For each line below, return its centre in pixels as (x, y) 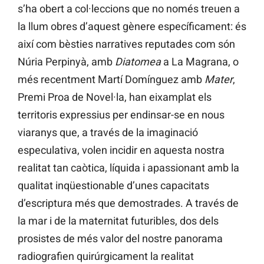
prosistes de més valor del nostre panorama (120, 239)
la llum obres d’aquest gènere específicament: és (132, 27)
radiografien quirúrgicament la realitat (106, 256)
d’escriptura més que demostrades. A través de (128, 203)
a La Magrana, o (200, 62)
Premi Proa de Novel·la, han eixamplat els (115, 97)
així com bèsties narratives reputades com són (126, 44)
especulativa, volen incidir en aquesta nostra (121, 150)
